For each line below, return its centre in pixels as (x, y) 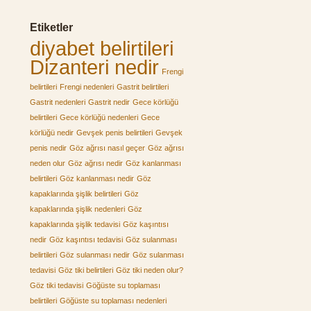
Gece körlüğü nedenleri (99, 117)
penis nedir (48, 148)
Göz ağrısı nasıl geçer (107, 148)
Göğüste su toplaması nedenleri (113, 301)
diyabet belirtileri (102, 48)
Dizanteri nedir (94, 67)
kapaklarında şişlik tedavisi (75, 224)
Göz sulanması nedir (95, 255)
